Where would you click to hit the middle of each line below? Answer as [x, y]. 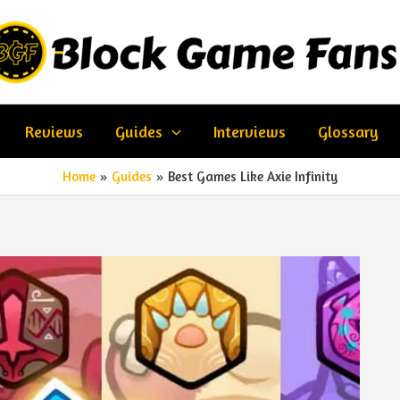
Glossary [348, 131]
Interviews [249, 131]
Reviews [54, 131]
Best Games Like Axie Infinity [253, 176]
